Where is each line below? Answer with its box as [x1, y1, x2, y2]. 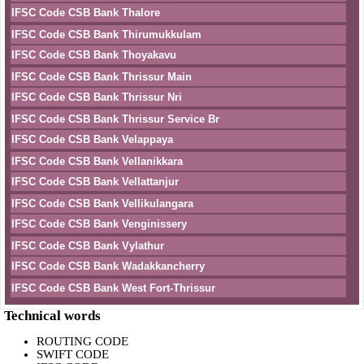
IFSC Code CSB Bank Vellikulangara [11, 197, 193, 210]
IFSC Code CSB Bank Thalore [11, 6, 160, 19]
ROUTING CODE [37, 335, 128, 348]
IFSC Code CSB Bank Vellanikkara [11, 155, 183, 167]
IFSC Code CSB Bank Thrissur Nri [11, 91, 182, 103]
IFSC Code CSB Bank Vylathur [11, 240, 164, 252]
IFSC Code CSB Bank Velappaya [11, 133, 173, 145]
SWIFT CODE [37, 348, 109, 361]
